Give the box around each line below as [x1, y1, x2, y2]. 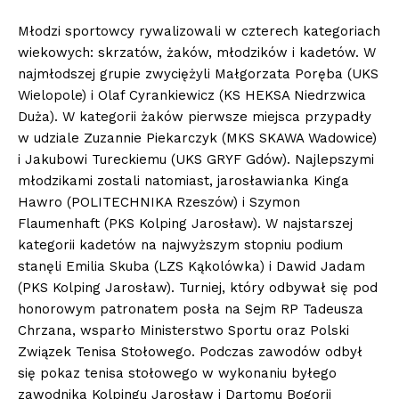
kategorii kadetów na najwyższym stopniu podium [18, 237, 343, 254]
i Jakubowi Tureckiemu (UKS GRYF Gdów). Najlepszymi [18, 151, 374, 168]
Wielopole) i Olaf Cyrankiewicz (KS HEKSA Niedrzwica [18, 87, 366, 104]
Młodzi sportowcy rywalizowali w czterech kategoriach [18, 23, 380, 40]
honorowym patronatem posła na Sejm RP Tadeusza [18, 301, 363, 318]
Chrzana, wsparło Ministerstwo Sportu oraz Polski [18, 322, 349, 339]
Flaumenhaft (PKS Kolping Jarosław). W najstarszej [18, 216, 353, 232]
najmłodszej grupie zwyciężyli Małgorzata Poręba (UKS [18, 66, 379, 83]
